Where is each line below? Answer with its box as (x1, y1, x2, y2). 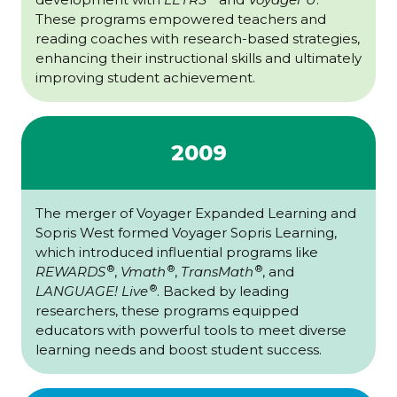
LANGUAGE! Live (35, 283, 148, 300)
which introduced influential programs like (35, 244, 318, 261)
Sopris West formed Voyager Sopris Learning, (35, 224, 337, 242)
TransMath (181, 263, 253, 281)
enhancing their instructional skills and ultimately (35, 50, 362, 67)
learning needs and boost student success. (35, 341, 322, 359)
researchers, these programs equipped (35, 302, 299, 320)
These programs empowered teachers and (35, 11, 326, 28)
